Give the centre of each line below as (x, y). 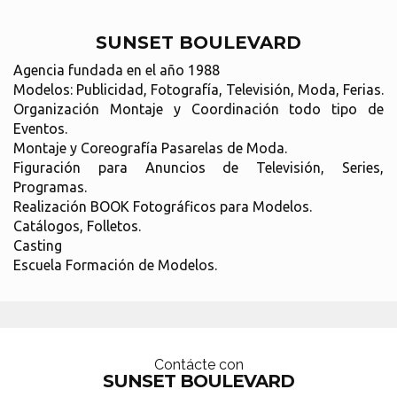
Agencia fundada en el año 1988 (117, 70)
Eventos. (40, 128)
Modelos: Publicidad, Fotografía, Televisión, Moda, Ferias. (198, 90)
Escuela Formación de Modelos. (115, 265)
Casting (38, 245)
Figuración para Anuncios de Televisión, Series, (198, 167)
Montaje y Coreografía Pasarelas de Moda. (150, 148)
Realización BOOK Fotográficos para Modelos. (163, 206)
